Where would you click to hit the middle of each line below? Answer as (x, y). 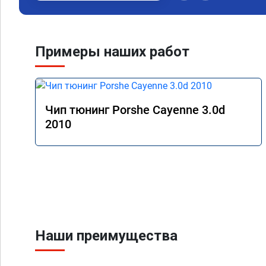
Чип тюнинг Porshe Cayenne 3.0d (135, 110)
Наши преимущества (106, 236)
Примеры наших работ (112, 52)
